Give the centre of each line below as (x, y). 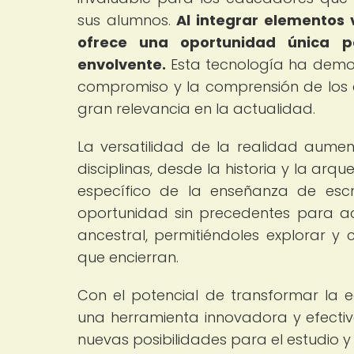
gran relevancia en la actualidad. (196, 108)
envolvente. (122, 64)
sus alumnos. (127, 20)
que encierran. (128, 257)
